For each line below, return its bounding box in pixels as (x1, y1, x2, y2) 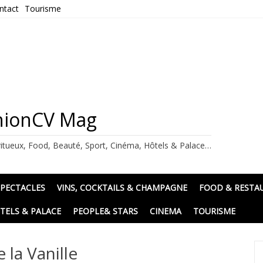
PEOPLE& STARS (73, 205, 139, 217)
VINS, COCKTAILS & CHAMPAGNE (57, 182, 188, 193)
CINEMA (150, 205, 182, 217)
